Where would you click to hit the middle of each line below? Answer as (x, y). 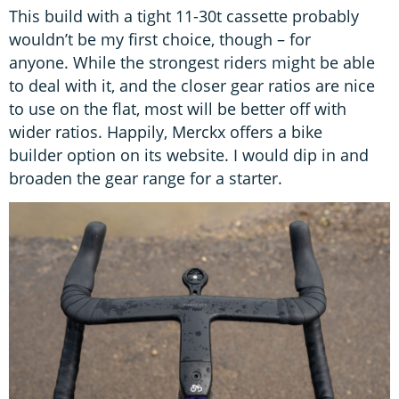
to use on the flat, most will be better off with (178, 108)
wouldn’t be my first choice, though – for (160, 39)
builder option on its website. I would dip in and (189, 155)
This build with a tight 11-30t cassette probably (184, 16)
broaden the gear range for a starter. (150, 178)
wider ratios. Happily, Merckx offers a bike (166, 131)
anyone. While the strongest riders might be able (192, 62)
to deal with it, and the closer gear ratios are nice (192, 85)
